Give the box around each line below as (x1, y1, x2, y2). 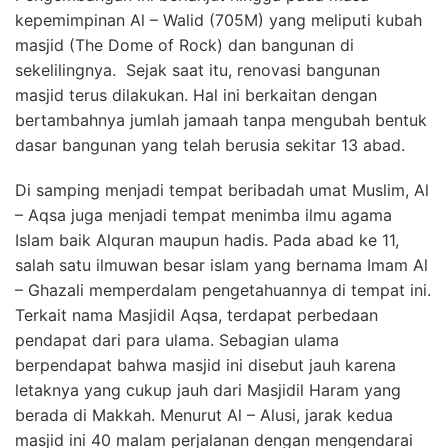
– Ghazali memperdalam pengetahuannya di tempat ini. (15, 279, 431, 300)
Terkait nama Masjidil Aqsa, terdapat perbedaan (15, 304, 378, 325)
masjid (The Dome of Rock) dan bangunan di (15, 34, 354, 55)
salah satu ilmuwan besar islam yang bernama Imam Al (15, 254, 428, 275)
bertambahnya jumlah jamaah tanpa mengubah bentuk (15, 109, 427, 130)
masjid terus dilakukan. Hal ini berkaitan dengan (15, 84, 377, 105)
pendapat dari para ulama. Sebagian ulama (15, 329, 339, 350)
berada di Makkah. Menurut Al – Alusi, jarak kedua (15, 404, 393, 425)
